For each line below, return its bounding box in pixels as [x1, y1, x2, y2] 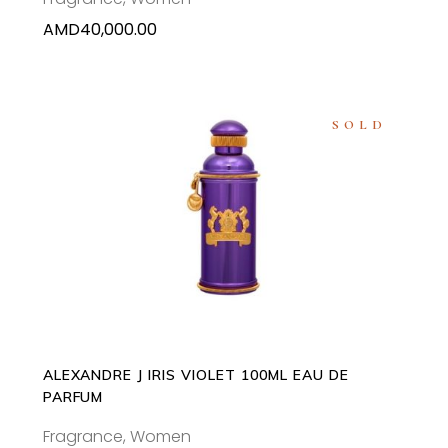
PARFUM [42, 387, 104, 406]
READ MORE [181, 198, 266, 215]
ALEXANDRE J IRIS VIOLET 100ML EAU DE [42, 365, 349, 384]
